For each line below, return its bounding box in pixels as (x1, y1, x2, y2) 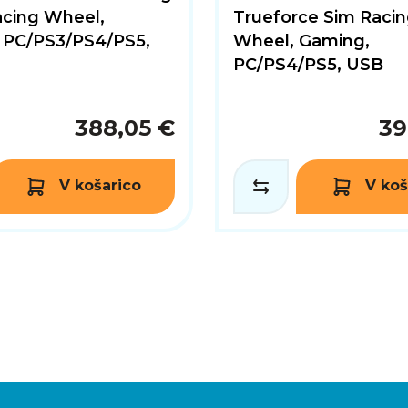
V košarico (58, 177, 141, 195)
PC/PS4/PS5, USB (233, 54, 383, 75)
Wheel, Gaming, (233, 30, 370, 51)
